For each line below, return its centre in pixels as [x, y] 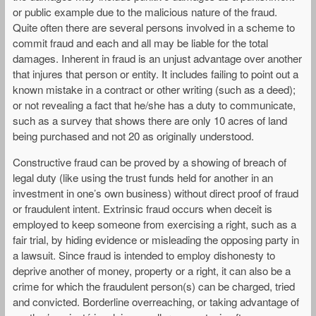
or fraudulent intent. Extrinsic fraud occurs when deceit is [142, 208]
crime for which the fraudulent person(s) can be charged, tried [154, 286]
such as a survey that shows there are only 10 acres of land [150, 120]
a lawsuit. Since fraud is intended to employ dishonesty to [144, 255]
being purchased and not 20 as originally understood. [133, 135]
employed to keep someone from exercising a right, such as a [154, 224]
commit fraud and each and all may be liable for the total [140, 42]
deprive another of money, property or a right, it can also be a [152, 270]
